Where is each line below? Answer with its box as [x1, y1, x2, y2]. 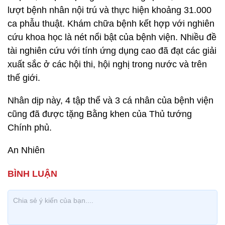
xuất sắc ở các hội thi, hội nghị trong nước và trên [8, 59, 207, 69]
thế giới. [8, 73, 40, 83]
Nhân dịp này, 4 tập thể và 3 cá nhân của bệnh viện [8, 95, 213, 105]
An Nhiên [8, 145, 45, 155]
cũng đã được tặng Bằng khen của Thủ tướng [8, 109, 192, 119]
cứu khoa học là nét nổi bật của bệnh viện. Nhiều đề [8, 32, 216, 42]
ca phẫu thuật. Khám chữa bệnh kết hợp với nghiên [8, 19, 214, 29]
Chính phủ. [8, 123, 52, 133]
